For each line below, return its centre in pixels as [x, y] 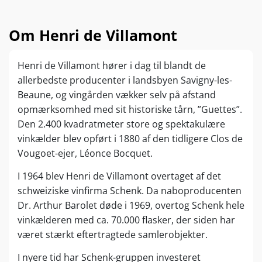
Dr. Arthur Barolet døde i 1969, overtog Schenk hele [131, 205]
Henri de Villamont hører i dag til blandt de [112, 65]
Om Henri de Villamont [93, 35]
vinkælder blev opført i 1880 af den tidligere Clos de [130, 138]
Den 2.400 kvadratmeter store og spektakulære [121, 124]
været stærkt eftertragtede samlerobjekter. [113, 234]
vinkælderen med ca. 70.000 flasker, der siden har [126, 220]
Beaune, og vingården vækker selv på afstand [117, 94]
